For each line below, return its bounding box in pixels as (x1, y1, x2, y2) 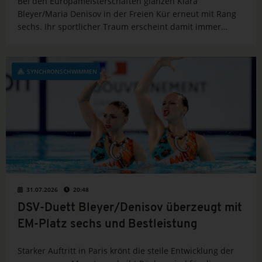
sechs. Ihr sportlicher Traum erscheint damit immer (18, 21, 221, 33)
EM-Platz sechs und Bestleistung (18, 219, 197, 231)
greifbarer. (18, 34, 60, 46)
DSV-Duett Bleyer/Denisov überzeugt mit (18, 202, 242, 215)
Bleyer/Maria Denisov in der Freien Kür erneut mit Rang (18, 8, 236, 20)
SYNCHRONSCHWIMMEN (27, 67, 97, 76)
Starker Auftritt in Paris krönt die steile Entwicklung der (18, 245, 234, 257)
